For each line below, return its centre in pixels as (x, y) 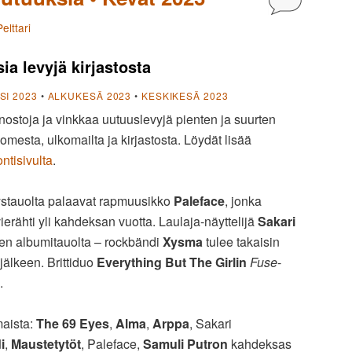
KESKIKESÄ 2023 (185, 96)
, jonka (243, 201)
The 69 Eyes (73, 324)
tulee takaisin (241, 242)
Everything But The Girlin (172, 262)
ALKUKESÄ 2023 (90, 96)
